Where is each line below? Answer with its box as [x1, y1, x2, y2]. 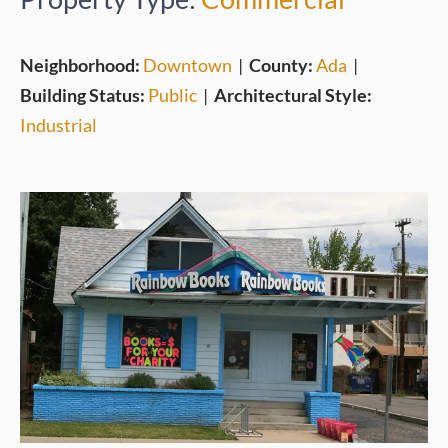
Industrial [20, 114, 97, 136]
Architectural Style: [214, 84, 372, 106]
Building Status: [20, 84, 148, 106]
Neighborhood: [20, 54, 143, 76]
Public [148, 84, 197, 106]
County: [249, 54, 316, 76]
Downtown [143, 54, 232, 76]
